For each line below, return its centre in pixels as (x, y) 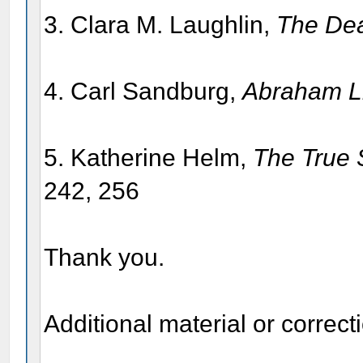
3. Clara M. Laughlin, (160, 24)
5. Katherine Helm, (149, 157)
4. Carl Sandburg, (143, 91)
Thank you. (105, 257)
